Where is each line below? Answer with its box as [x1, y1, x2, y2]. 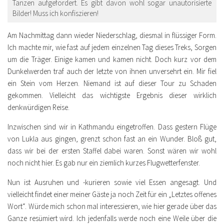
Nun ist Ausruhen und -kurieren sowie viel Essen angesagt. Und [7, 177, 216, 187]
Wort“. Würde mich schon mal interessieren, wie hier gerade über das [7, 201, 216, 211]
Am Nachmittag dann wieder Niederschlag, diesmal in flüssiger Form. [7, 30, 216, 40]
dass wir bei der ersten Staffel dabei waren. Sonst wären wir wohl [7, 145, 216, 155]
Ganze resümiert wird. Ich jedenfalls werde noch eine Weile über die [7, 213, 216, 223]
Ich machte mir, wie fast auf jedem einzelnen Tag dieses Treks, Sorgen [7, 42, 216, 52]
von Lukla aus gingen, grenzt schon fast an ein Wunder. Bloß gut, [7, 133, 216, 143]
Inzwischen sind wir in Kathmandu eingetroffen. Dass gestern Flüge [7, 121, 216, 131]
